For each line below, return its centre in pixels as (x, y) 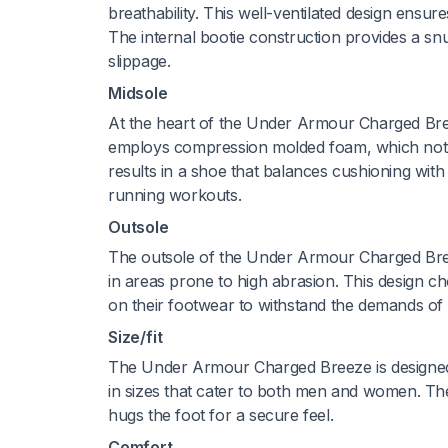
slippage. (139, 60)
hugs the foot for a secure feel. (221, 414)
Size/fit (135, 336)
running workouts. (175, 194)
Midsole (138, 92)
